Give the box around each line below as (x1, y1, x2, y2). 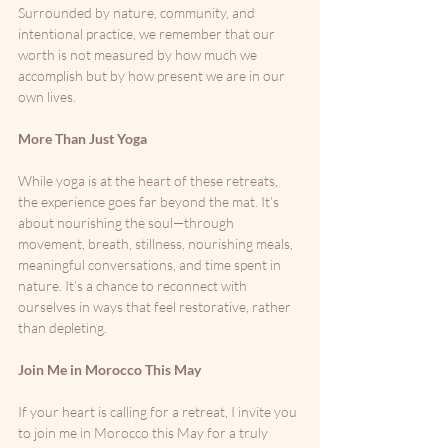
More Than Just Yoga (18, 130, 147, 147)
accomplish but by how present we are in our (18, 67, 288, 84)
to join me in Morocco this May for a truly (18, 424, 271, 441)
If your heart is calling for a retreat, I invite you (18, 403, 300, 420)
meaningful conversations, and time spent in (18, 256, 284, 273)
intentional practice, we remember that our (18, 25, 278, 42)
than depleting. (18, 319, 107, 336)
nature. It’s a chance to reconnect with (18, 277, 250, 294)
